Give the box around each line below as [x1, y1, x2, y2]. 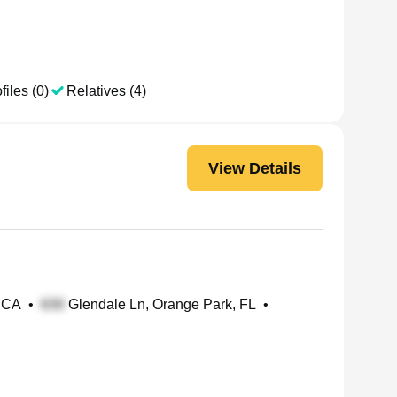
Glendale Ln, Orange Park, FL [65, 297, 256, 312]
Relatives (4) [66, 83, 146, 98]
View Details [208, 159, 301, 177]
